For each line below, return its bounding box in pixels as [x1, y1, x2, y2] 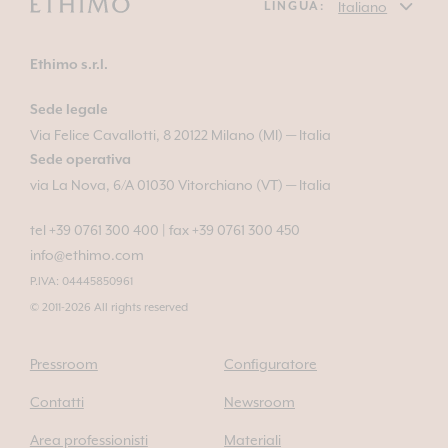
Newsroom [224, 393, 295, 410]
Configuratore [224, 355, 317, 372]
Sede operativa [29, 151, 131, 168]
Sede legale [29, 101, 108, 118]
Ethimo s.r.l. [29, 56, 108, 73]
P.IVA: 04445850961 [29, 273, 133, 288]
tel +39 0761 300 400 [29, 221, 159, 238]
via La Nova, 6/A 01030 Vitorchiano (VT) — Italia [29, 176, 331, 193]
